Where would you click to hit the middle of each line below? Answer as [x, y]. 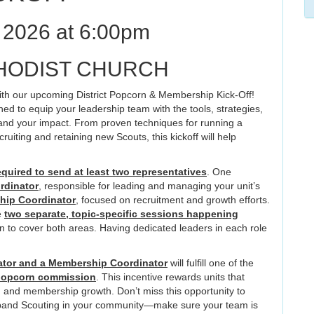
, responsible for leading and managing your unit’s [149, 186]
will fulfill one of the [211, 263]
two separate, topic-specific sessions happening [121, 214]
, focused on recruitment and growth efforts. [173, 200]
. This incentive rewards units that [170, 277]
